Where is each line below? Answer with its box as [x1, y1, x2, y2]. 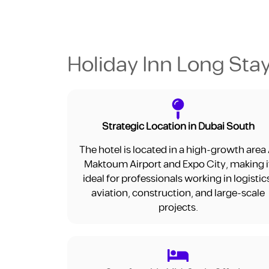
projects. [158, 199, 198, 216]
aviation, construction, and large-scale [91, 185, 265, 201]
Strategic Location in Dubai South [101, 119, 255, 135]
